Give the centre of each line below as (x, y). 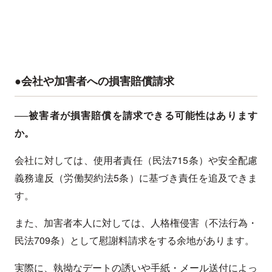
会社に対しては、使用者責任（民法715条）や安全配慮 (136, 160)
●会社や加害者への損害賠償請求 (94, 81)
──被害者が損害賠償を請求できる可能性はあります (136, 115)
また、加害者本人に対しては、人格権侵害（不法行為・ (136, 223)
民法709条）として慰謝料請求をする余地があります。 (134, 240)
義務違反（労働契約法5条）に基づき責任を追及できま (136, 178)
